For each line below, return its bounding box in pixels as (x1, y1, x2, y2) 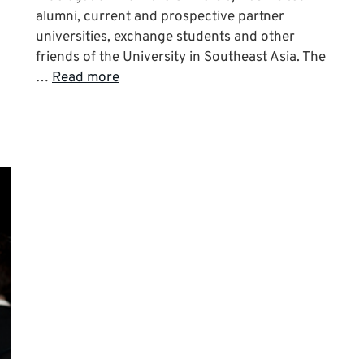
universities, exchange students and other (36, 28, 295, 46)
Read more (52, 68, 119, 87)
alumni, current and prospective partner (36, 7, 284, 26)
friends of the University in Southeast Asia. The (36, 48, 326, 67)
